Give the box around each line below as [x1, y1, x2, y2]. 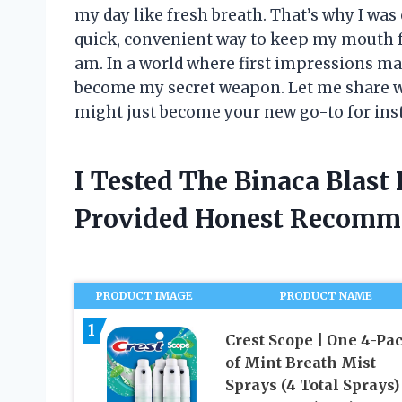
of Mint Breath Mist [224, 354, 376, 372]
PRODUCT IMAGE [96, 288, 194, 302]
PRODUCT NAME [280, 288, 373, 302]
